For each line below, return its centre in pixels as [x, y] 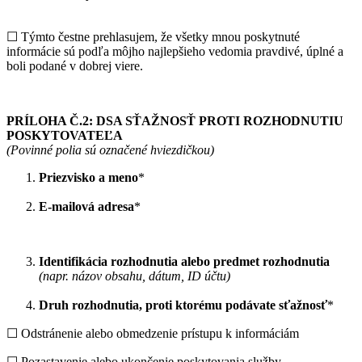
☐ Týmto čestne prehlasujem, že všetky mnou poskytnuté [153, 36]
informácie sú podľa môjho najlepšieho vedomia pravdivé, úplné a [175, 51]
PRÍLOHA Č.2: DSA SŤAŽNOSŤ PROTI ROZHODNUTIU [175, 120]
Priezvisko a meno [88, 177]
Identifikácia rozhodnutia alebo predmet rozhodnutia [184, 261]
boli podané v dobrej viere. [75, 65]
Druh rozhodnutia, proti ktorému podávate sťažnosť [183, 305]
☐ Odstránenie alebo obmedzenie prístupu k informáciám [153, 333]
